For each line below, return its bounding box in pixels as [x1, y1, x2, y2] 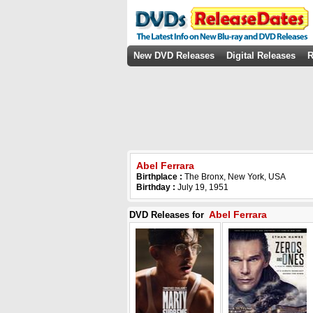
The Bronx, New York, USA [184, 172, 286, 182]
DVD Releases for [129, 210, 207, 220]
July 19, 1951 [175, 182, 228, 192]
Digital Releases [226, 50, 296, 61]
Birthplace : [136, 172, 184, 182]
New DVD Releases [133, 50, 214, 61]
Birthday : [136, 182, 175, 192]
